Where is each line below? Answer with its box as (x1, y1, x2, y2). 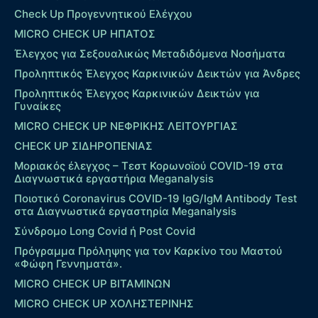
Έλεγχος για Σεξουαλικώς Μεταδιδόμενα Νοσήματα (14, 47, 285, 61)
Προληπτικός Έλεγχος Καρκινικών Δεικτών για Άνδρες (14, 67, 300, 81)
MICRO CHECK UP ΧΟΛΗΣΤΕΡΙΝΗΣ (14, 297, 194, 311)
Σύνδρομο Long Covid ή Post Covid (14, 224, 195, 238)
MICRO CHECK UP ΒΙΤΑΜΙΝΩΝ (14, 277, 170, 291)
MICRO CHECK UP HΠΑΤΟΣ (14, 27, 155, 41)
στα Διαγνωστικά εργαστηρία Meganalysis (14, 204, 236, 219)
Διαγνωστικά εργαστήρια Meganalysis (14, 172, 214, 186)
